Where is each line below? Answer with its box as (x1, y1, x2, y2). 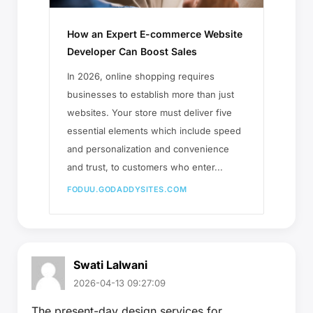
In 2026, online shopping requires (67, 70, 214, 82)
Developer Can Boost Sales (67, 45, 197, 57)
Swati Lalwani (73, 257, 147, 272)
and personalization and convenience (67, 143, 229, 154)
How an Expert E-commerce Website (67, 27, 242, 40)
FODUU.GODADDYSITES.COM (67, 184, 187, 194)
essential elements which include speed (67, 124, 241, 136)
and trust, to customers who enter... (67, 161, 223, 173)
